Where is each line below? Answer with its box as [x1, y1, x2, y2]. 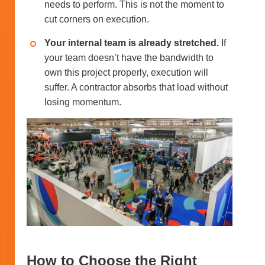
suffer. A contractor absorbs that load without [44, 82, 228, 92]
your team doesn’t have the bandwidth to [44, 52, 214, 63]
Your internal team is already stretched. [44, 37, 221, 48]
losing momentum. [44, 96, 121, 107]
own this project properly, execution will [44, 67, 208, 77]
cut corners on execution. [44, 14, 149, 24]
